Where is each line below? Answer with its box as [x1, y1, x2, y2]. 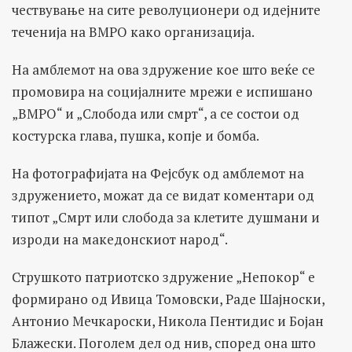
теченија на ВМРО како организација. [12, 22, 260, 41]
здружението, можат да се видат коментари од [12, 185, 314, 204]
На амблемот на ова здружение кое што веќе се [12, 60, 315, 79]
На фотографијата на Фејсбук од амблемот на [12, 163, 304, 182]
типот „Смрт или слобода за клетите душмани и [12, 207, 320, 226]
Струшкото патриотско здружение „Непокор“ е [12, 267, 315, 286]
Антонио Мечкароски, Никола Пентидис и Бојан [12, 311, 324, 330]
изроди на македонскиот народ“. [12, 229, 228, 248]
